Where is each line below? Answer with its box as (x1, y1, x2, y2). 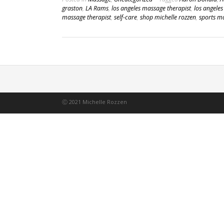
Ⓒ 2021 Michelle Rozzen (62, 97, 127, 105)
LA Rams (85, 3, 108, 12)
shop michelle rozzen (140, 12, 196, 21)
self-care (114, 12, 137, 21)
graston (62, 3, 82, 12)
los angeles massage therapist (111, 3, 191, 12)
